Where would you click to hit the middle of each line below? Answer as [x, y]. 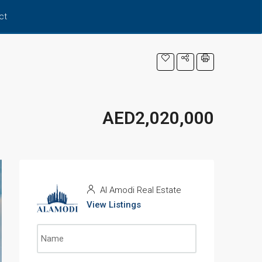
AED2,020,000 [158, 118]
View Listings [114, 205]
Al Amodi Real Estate [139, 190]
